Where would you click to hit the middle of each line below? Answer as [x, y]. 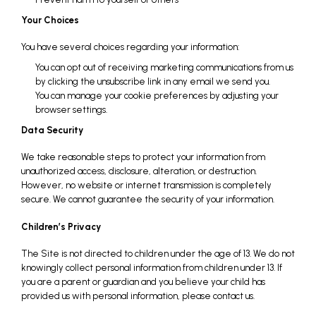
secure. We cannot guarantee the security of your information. [151, 200]
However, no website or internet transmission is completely [146, 186]
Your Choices [50, 20]
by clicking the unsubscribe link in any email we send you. [153, 82]
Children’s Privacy [61, 226]
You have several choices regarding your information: [130, 47]
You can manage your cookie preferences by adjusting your [157, 96]
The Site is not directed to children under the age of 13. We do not [158, 253]
